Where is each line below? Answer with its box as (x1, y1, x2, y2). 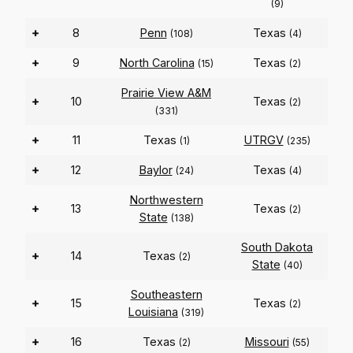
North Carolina (119, 56, 195, 70)
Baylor (139, 163, 173, 177)
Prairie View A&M (121, 86, 211, 100)
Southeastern (130, 288, 203, 302)
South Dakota (241, 240, 313, 255)
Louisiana (128, 305, 178, 319)
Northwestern (129, 193, 203, 207)
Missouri (244, 335, 289, 349)
